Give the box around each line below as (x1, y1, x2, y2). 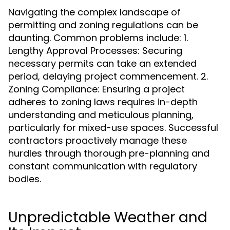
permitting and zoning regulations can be (8, 18, 198, 31)
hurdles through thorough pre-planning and (8, 147, 209, 160)
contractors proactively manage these (8, 134, 187, 147)
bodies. (8, 172, 41, 185)
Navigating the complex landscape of (8, 6, 181, 18)
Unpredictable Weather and (8, 207, 207, 227)
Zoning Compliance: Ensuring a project (8, 83, 185, 95)
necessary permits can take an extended (8, 57, 197, 70)
